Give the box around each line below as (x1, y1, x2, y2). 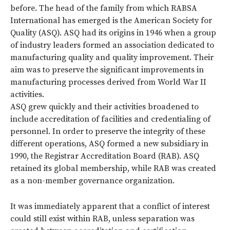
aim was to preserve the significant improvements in (10, 64, 204, 75)
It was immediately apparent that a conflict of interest (10, 201, 210, 212)
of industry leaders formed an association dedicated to (10, 40, 214, 50)
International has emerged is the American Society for (10, 15, 212, 26)
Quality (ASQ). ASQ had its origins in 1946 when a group (10, 27, 216, 38)
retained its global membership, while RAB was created (10, 163, 216, 174)
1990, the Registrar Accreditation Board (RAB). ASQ (10, 150, 199, 161)
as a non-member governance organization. (10, 175, 175, 186)
